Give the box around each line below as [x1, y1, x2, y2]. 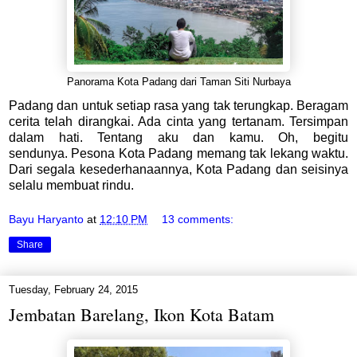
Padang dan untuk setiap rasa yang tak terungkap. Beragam [9, 98, 348, 112]
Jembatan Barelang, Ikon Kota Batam [9, 303, 274, 327]
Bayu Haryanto [9, 213, 84, 226]
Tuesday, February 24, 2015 [9, 284, 138, 296]
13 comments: [162, 213, 234, 226]
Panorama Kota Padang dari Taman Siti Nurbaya [66, 76, 291, 88]
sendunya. [9, 146, 72, 160]
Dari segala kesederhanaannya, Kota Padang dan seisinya [9, 162, 348, 176]
